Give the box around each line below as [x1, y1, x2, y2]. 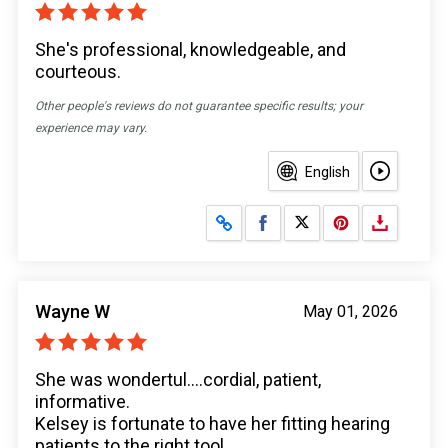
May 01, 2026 [303, 302, 398, 322]
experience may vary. [35, 121, 147, 136]
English [305, 164, 350, 181]
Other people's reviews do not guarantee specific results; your [35, 99, 363, 114]
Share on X [308, 212, 377, 229]
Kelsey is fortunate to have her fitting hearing [35, 413, 390, 435]
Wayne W [35, 301, 110, 323]
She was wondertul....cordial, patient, [35, 369, 321, 391]
